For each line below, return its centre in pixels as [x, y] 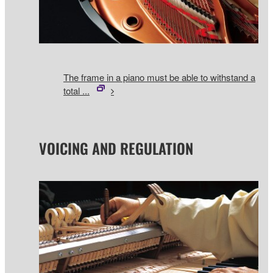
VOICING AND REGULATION [116, 148]
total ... [76, 90]
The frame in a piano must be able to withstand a [159, 77]
